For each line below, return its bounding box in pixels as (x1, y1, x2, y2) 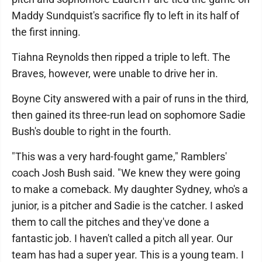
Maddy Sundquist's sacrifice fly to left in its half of (12, 9, 239, 22)
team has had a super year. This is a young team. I (12, 249, 244, 261)
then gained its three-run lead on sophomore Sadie (12, 109, 246, 121)
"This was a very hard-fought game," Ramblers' (12, 150, 227, 163)
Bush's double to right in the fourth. (12, 125, 171, 137)
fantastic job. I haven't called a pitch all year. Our (12, 232, 233, 244)
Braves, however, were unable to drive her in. (12, 67, 218, 80)
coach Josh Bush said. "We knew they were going (12, 167, 240, 179)
